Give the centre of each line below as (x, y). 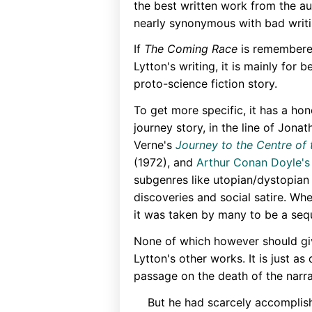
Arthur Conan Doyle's (253, 163)
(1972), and (165, 163)
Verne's (155, 145)
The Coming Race (191, 49)
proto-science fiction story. (205, 84)
